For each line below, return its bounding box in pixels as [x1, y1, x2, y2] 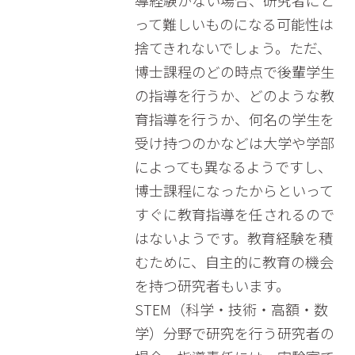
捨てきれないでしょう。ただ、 [134, 37, 331, 58]
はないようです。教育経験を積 [134, 227, 333, 248]
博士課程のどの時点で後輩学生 [134, 61, 334, 82]
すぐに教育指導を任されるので [134, 204, 334, 224]
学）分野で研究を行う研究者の [134, 323, 334, 343]
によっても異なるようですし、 [134, 156, 332, 177]
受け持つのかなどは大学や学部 [134, 132, 334, 153]
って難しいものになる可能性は [134, 13, 334, 34]
